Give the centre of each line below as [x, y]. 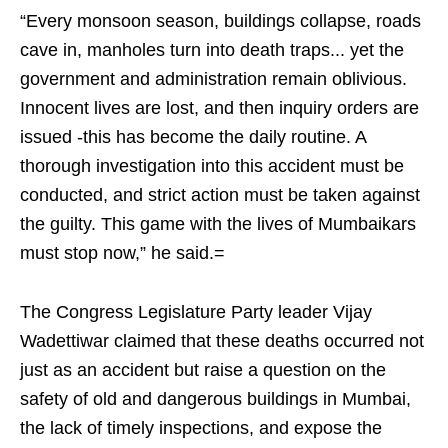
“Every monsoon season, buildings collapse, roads [220, 21]
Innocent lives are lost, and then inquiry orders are [219, 108]
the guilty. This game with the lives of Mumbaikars [218, 224]
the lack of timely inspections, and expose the [201, 428]
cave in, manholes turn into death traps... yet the [212, 50]
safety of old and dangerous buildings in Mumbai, [215, 399]
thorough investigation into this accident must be [212, 166]
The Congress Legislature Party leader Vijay [196, 312]
